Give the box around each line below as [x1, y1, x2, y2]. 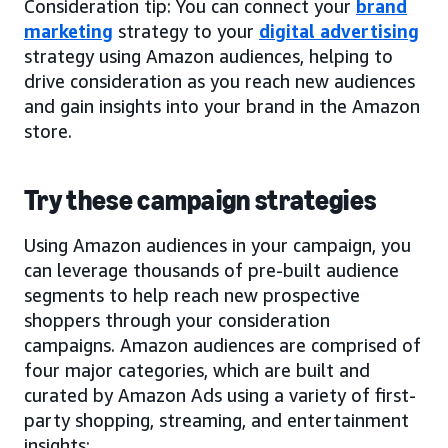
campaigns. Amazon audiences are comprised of [24, 334, 421, 357]
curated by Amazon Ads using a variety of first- [24, 384, 416, 407]
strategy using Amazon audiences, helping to [24, 45, 393, 68]
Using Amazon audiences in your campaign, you [24, 234, 411, 257]
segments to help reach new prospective [24, 284, 360, 307]
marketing [24, 20, 113, 43]
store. [24, 120, 72, 143]
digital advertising [259, 20, 419, 43]
